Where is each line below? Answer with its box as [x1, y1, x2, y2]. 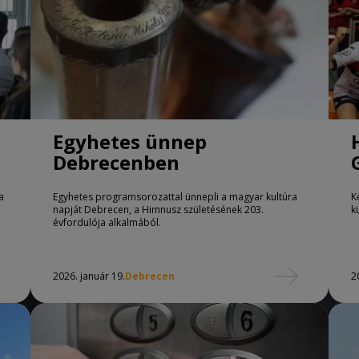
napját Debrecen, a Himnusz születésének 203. [53, 203, 264, 216]
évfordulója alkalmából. [53, 216, 161, 229]
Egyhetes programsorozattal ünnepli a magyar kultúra [53, 190, 297, 204]
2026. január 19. [53, 269, 125, 283]
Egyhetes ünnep [53, 128, 207, 155]
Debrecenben [53, 149, 179, 175]
